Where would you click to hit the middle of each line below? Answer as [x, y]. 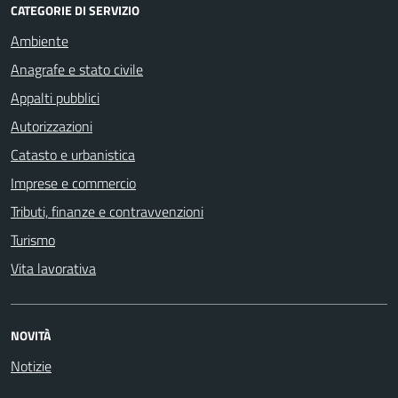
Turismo [33, 239]
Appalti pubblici [55, 97]
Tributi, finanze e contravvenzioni [107, 211]
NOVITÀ [31, 335]
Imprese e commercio [73, 183]
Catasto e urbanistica [73, 154]
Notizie [31, 366]
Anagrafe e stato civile [77, 69]
